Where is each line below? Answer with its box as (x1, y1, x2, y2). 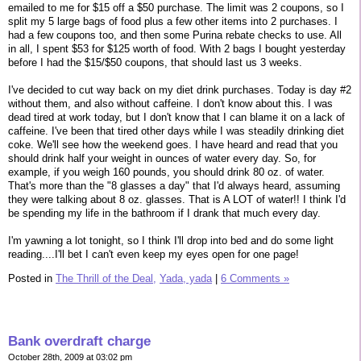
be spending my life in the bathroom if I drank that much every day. (8, 206, 321, 219)
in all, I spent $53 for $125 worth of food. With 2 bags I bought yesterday (8, 42, 346, 55)
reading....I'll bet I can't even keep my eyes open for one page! (8, 247, 299, 260)
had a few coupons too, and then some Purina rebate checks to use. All (8, 28, 342, 41)
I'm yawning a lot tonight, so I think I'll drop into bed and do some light (8, 234, 334, 247)
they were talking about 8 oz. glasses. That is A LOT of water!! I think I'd (8, 193, 346, 205)
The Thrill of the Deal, (56, 272, 156, 284)
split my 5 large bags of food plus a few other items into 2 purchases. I (8, 15, 338, 27)
